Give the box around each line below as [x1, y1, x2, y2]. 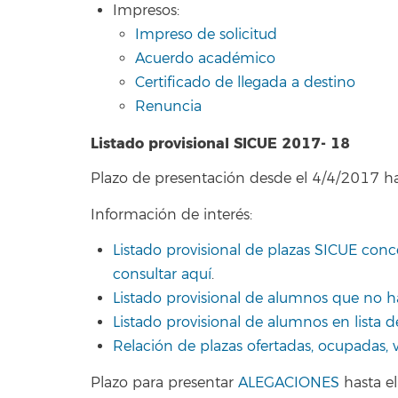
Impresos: [113, 2, 179, 20]
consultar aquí [113, 266, 211, 283]
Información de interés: [91, 205, 252, 224]
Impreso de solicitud [135, 26, 277, 44]
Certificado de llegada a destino [135, 74, 355, 92]
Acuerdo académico [135, 50, 275, 68]
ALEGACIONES [238, 373, 339, 392]
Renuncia [135, 98, 202, 115]
